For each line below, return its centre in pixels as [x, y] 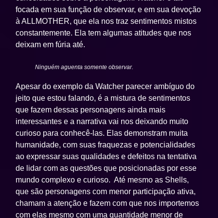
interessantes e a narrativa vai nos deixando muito [102, 122]
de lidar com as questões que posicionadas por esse [106, 168]
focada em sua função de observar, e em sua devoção [109, 10]
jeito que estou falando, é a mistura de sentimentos [103, 98]
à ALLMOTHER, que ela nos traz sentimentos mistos [106, 21]
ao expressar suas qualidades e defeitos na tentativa [106, 157]
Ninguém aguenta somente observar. [84, 67]
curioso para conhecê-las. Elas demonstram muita [102, 133]
